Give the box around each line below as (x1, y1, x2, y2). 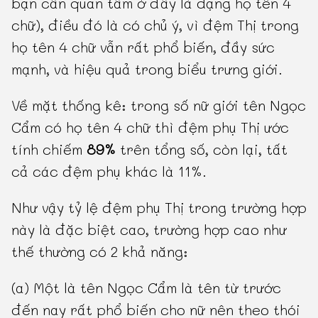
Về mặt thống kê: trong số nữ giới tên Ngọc (11, 96, 307, 115)
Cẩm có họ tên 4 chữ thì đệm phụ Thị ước (11, 118, 290, 137)
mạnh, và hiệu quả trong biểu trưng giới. (11, 60, 283, 79)
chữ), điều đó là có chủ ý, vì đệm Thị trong (11, 16, 300, 35)
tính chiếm (11, 140, 87, 159)
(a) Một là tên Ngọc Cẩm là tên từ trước (11, 278, 282, 297)
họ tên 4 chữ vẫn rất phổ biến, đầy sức (11, 38, 275, 57)
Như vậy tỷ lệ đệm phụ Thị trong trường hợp (11, 198, 307, 217)
